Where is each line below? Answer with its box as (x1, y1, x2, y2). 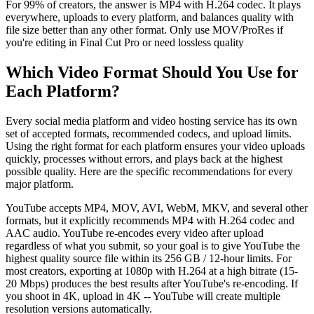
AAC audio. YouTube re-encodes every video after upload (6, 227, 264, 240)
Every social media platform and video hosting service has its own (6, 115, 297, 128)
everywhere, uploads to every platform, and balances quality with (6, 11, 294, 24)
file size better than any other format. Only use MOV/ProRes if (6, 24, 283, 36)
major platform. (6, 178, 74, 191)
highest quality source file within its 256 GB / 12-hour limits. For (6, 252, 292, 265)
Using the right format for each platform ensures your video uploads (6, 140, 305, 153)
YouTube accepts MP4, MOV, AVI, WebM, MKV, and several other (6, 202, 308, 214)
